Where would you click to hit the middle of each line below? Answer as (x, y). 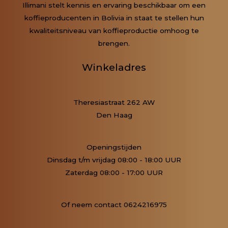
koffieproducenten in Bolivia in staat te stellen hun (114, 18)
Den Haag (114, 115)
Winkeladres (114, 67)
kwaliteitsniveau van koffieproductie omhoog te (114, 31)
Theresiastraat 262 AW (114, 102)
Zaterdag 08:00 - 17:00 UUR (114, 172)
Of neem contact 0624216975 (114, 205)
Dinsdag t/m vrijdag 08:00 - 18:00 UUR (114, 160)
